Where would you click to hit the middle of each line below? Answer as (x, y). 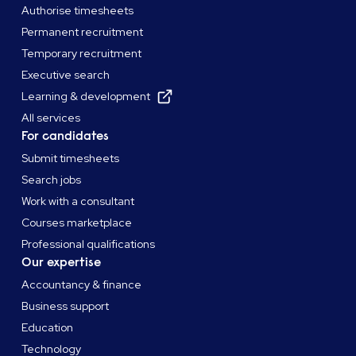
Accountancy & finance (82, 285)
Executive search (66, 75)
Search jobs (52, 180)
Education (48, 328)
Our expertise (62, 263)
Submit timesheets (71, 159)
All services (51, 118)
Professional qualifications (89, 244)
